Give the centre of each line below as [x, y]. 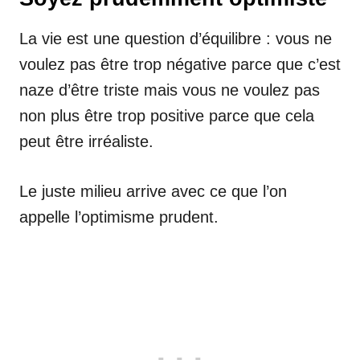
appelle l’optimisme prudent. [119, 217]
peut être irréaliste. [86, 141]
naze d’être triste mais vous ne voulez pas [170, 90]
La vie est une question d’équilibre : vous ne [176, 39]
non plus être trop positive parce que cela [167, 116]
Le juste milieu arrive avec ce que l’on [153, 191]
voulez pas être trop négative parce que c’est [180, 64]
